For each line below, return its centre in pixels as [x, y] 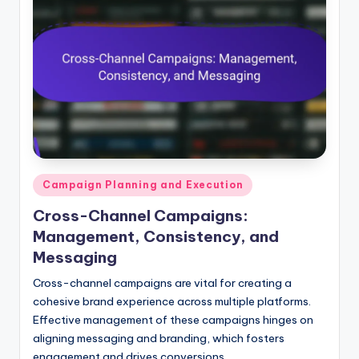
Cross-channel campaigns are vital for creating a [162, 282]
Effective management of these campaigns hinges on [173, 319]
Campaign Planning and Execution [143, 185]
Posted [50, 182]
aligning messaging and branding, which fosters [159, 338]
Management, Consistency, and [156, 236]
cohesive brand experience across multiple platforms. [172, 301]
